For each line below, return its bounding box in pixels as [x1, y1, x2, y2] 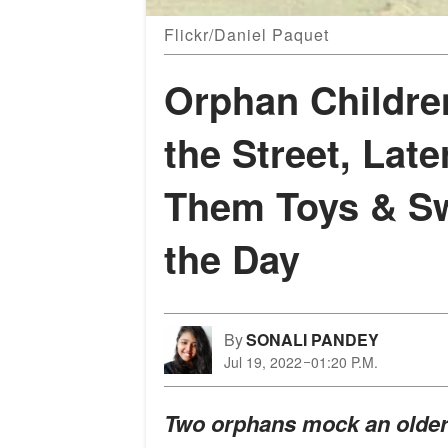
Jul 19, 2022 [224, 352, 302, 373]
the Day [164, 231, 300, 287]
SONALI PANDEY [246, 328, 379, 352]
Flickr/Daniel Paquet [164, 23, 329, 47]
